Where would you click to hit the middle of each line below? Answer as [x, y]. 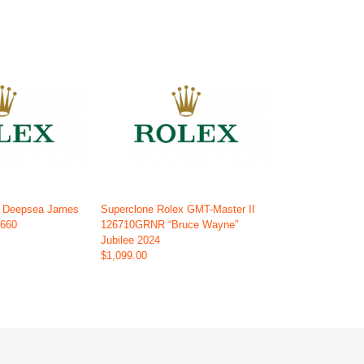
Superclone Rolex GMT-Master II [178, 210]
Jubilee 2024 [130, 240]
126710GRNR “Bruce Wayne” [169, 225]
